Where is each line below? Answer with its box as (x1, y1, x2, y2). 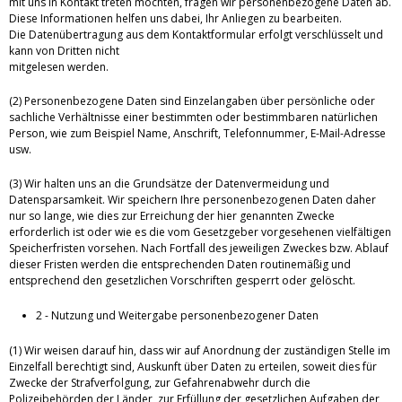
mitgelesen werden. (9, 59, 109, 75)
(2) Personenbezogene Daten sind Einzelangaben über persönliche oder (9, 93, 375, 109)
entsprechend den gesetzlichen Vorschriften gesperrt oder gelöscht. (9, 273, 355, 289)
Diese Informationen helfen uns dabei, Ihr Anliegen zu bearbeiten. (9, 11, 342, 27)
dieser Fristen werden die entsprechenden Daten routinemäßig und (9, 257, 351, 273)
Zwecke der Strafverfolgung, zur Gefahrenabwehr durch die (9, 375, 310, 391)
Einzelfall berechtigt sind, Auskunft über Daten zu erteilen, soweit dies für (9, 359, 377, 375)
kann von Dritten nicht (9, 43, 119, 59)
